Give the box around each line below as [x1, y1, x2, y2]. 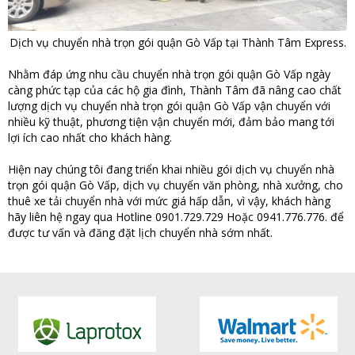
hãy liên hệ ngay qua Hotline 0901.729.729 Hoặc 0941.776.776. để [8, 208, 344, 224]
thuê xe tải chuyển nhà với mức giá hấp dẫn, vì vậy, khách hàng [8, 193, 330, 208]
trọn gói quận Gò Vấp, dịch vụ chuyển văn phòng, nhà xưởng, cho [8, 177, 343, 193]
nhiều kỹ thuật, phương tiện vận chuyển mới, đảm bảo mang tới [8, 113, 334, 129]
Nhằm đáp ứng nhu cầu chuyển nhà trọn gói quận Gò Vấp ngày [8, 66, 330, 82]
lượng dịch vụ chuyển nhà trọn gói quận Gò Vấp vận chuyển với [8, 97, 330, 113]
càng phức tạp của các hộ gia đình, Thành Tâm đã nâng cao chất [8, 82, 342, 97]
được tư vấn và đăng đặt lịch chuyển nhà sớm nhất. [8, 224, 273, 240]
